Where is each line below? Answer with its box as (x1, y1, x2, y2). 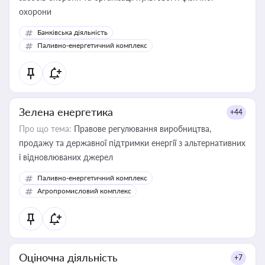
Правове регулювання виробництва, (72, 124, 211, 134)
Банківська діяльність (37, 28, 108, 37)
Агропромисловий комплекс (37, 186, 131, 195)
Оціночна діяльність (19, 251, 118, 264)
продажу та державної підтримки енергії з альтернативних (19, 138, 245, 148)
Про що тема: (19, 124, 72, 134)
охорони (19, 7, 51, 17)
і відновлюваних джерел (19, 152, 113, 162)
